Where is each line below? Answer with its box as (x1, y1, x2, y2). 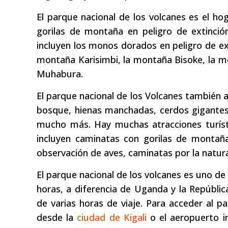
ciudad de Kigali (77, 211, 147, 224)
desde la (37, 211, 77, 224)
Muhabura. (37, 68, 83, 80)
